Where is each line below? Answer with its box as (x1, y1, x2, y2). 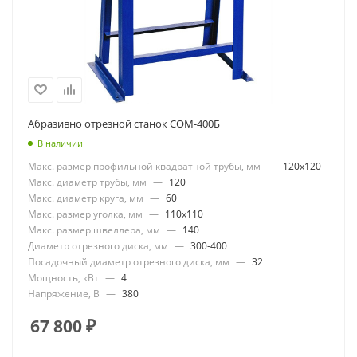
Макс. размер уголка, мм (28, 207, 143, 222)
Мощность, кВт (28, 271, 99, 285)
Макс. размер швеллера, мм (28, 223, 160, 237)
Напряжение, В (28, 287, 100, 301)
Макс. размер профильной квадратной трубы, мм (28, 159, 261, 174)
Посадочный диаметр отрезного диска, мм (28, 255, 229, 269)
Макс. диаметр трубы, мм (28, 175, 147, 190)
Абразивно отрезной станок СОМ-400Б (28, 116, 220, 131)
